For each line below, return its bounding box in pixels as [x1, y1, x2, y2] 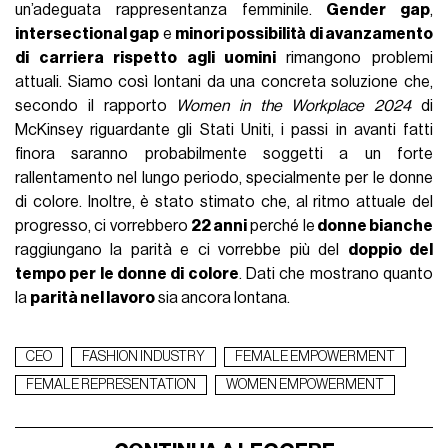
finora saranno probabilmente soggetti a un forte [15, 146, 433, 163]
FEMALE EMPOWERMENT [235, 350, 396, 365]
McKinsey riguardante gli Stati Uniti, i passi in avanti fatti [15, 122, 433, 139]
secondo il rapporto [15, 98, 177, 115]
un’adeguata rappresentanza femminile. [15, 2, 327, 19]
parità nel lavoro [30, 290, 156, 307]
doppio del [347, 242, 433, 259]
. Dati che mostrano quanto [238, 266, 433, 283]
